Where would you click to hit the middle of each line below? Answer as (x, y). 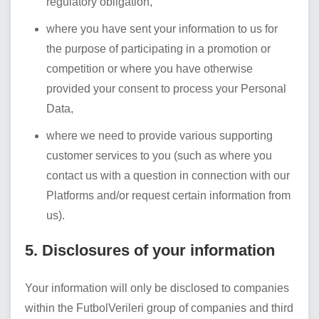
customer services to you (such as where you (159, 156)
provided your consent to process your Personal (166, 89)
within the (51, 308)
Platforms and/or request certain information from (168, 195)
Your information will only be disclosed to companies (157, 288)
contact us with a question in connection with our (168, 176)
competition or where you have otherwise (150, 69)
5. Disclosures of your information (150, 250)
